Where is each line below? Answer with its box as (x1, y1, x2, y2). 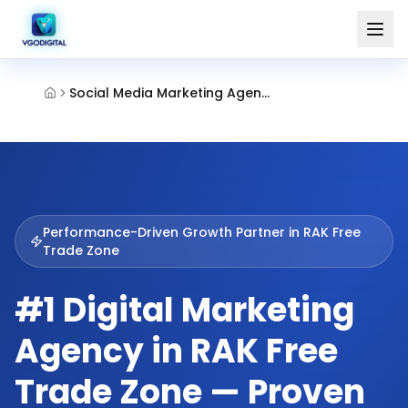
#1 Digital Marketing (15, 287, 354, 333)
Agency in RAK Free (15, 328, 338, 374)
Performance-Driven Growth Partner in (42, 223, 303, 241)
